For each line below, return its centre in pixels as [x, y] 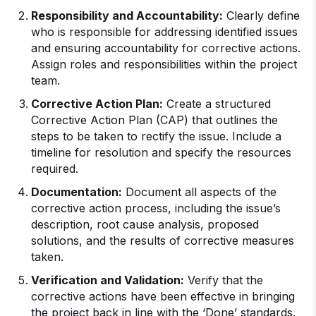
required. [55, 169]
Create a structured [217, 104]
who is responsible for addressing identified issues [164, 32]
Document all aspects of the [199, 192]
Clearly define [261, 16]
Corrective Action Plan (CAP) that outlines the [154, 120]
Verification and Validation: [108, 280]
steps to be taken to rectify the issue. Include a [156, 136]
